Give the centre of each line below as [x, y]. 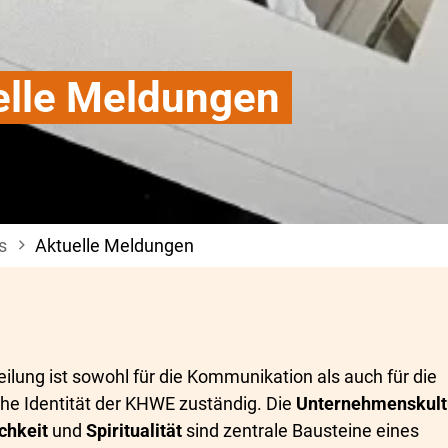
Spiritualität [136, 430]
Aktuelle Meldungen [114, 245]
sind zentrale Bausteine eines [303, 430]
